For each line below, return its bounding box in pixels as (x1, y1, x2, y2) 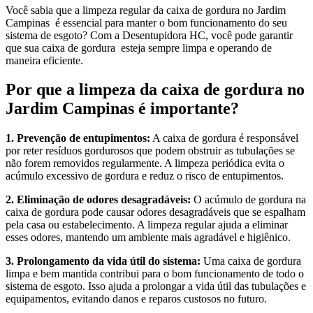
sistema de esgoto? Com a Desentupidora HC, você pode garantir (6, 29, 293, 41)
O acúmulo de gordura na (191, 194, 306, 206)
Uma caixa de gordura (201, 255, 301, 268)
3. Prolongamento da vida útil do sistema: (6, 255, 201, 268)
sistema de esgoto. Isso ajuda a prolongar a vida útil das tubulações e (6, 280, 306, 293)
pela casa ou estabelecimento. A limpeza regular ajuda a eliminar (6, 219, 288, 231)
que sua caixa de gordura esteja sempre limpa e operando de (6, 41, 272, 54)
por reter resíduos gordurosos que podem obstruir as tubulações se (6, 145, 295, 157)
